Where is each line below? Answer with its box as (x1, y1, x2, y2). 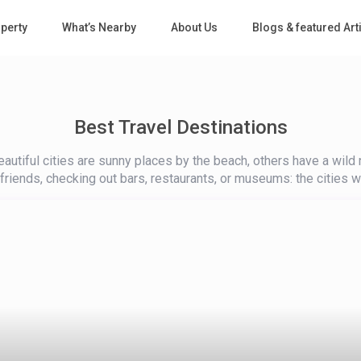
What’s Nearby (61, 21, 136, 35)
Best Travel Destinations (73, 116, 288, 139)
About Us (170, 21, 218, 35)
